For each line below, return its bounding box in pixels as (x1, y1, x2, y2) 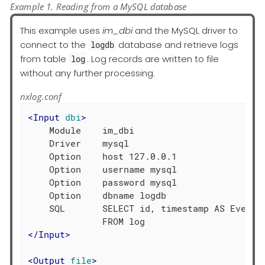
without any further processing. (20, 66, 155, 79)
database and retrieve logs (116, 38, 239, 51)
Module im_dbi (28, 124, 135, 137)
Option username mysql (28, 163, 177, 176)
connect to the (20, 38, 88, 51)
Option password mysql (28, 176, 177, 189)
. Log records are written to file (87, 52, 219, 65)
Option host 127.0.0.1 (28, 150, 177, 163)
